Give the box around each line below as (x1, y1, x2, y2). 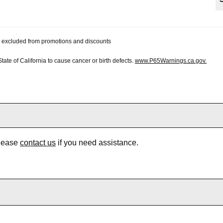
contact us (20, 138, 56, 147)
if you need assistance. (56, 138, 138, 147)
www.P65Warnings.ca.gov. (135, 57, 207, 65)
